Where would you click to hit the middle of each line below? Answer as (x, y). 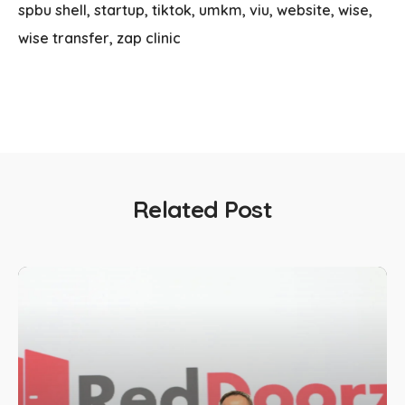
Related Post (202, 209)
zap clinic (149, 38)
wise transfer (64, 38)
